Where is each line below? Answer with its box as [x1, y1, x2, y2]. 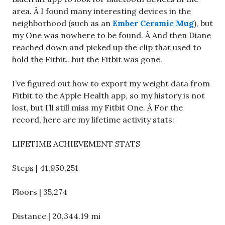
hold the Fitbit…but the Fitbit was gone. [12, 54, 162, 64]
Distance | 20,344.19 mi [12, 211, 100, 221]
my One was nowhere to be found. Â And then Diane [12, 30, 211, 40]
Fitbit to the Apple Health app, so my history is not [12, 90, 205, 100]
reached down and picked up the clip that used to [12, 42, 201, 52]
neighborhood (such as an [12, 18, 113, 28]
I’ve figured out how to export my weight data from [12, 78, 210, 88]
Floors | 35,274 [12, 187, 67, 197]
